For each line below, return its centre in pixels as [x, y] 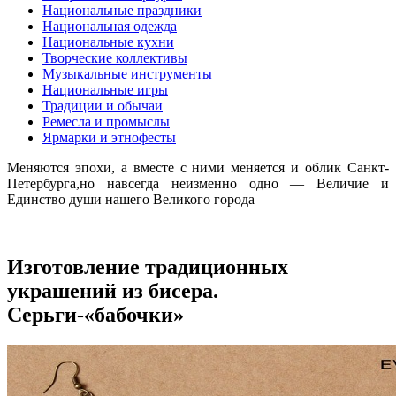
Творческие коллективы [115, 57]
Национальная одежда [110, 26]
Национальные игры [105, 89]
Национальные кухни [108, 42]
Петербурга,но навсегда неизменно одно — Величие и [198, 183]
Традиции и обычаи [103, 105]
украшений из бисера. [113, 290]
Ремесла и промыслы [106, 121]
